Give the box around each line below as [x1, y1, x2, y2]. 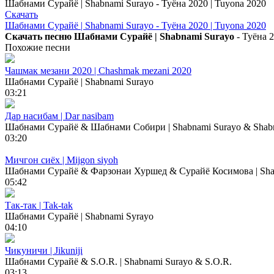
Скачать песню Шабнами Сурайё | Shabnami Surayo [5, 31, 234, 42]
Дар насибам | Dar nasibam [5, 110, 114, 121]
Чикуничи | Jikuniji [5, 245, 83, 256]
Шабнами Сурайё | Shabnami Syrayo [5, 210, 154, 221]
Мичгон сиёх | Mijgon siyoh [5, 154, 118, 165]
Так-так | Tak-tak [5, 199, 73, 210]
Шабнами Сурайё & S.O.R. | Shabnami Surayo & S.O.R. [5, 256, 232, 267]
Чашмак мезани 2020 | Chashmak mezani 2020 [5, 65, 191, 76]
